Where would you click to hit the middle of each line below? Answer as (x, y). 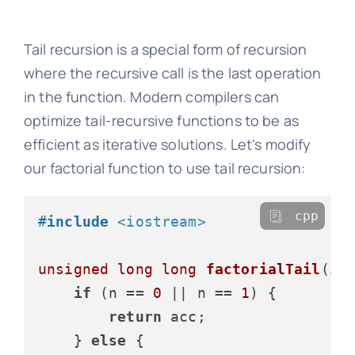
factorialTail (263, 269)
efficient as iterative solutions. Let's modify (167, 145)
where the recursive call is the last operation (172, 73)
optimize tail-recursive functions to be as (161, 121)
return (136, 317)
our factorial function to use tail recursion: (164, 168)
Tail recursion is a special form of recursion (165, 50)
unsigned (73, 269)
